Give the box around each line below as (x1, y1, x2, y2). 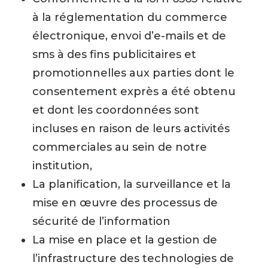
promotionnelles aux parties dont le (32, 66, 234, 80)
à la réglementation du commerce (32, 11, 227, 24)
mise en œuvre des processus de (32, 196, 218, 209)
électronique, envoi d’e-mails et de (32, 29, 226, 42)
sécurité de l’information (32, 215, 170, 228)
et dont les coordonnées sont (32, 103, 199, 117)
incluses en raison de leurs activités (32, 122, 230, 135)
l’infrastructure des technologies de (32, 252, 234, 265)
